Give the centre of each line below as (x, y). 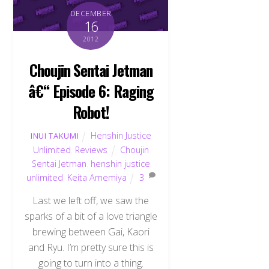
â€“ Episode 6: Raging (91, 90)
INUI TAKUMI (55, 135)
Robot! (91, 111)
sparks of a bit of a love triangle (91, 216)
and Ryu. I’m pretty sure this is (91, 248)
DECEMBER (91, 13)
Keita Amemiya (97, 177)
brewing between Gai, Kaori (91, 232)
